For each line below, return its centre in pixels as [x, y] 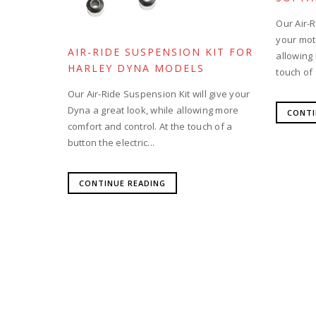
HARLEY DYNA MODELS [136, 68]
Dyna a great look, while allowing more [153, 110]
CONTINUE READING [122, 183]
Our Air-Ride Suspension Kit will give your [159, 94]
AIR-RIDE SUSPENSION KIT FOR [160, 52]
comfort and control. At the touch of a [150, 126]
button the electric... [111, 142]
